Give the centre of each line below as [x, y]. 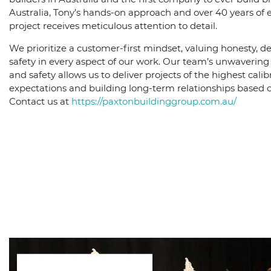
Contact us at [40, 102]
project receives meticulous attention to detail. [113, 26]
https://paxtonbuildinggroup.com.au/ [154, 102]
